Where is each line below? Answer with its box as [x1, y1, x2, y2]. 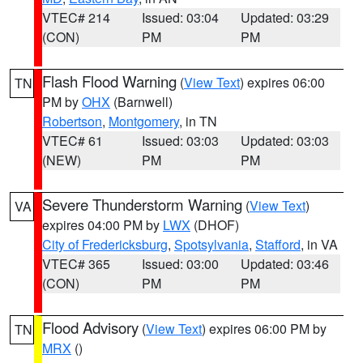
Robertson [42, 112, 102, 130]
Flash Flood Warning [42, 70, 177, 92]
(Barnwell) [110, 92, 173, 111]
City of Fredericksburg [42, 235, 168, 254]
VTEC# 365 [42, 254, 110, 273]
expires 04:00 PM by [42, 216, 163, 234]
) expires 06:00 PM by [202, 319, 327, 338]
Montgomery [109, 112, 179, 130]
